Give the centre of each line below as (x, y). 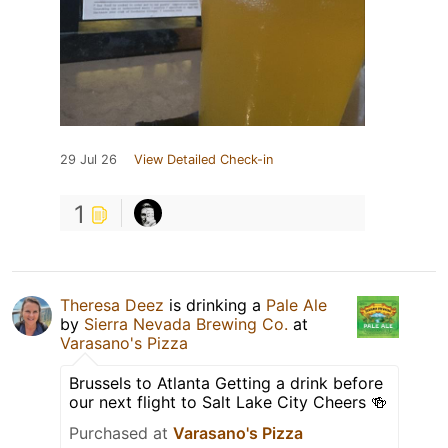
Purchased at (121, 432)
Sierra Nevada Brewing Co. (186, 323)
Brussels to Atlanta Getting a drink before (226, 382)
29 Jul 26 (88, 159)
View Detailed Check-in (203, 159)
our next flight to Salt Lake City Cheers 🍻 (228, 401)
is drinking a (215, 304)
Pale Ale (296, 304)
